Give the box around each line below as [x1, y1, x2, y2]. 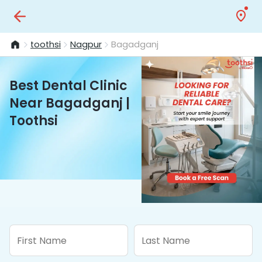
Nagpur [70, 38, 102, 50]
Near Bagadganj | [9, 94, 130, 112]
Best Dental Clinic [9, 77, 127, 95]
